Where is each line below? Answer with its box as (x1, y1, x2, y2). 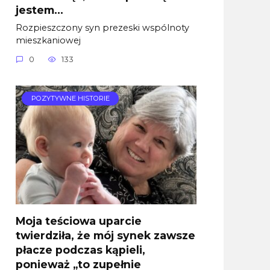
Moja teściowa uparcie (16, 215, 142, 228)
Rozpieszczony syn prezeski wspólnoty (16, 22, 189, 33)
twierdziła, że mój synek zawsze (16, 229, 195, 242)
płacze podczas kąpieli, (16, 243, 145, 257)
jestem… (16, 3, 63, 16)
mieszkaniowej (16, 34, 81, 46)
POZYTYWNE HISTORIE (31, 94, 110, 103)
